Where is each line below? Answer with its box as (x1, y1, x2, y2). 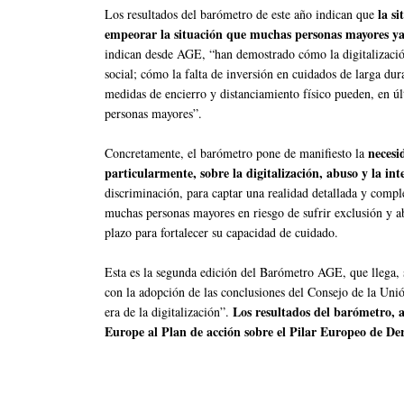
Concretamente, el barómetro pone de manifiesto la (105, 144, 368, 162)
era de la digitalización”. (105, 303, 233, 321)
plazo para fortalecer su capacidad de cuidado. (105, 224, 338, 242)
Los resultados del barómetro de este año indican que (105, 5, 374, 23)
